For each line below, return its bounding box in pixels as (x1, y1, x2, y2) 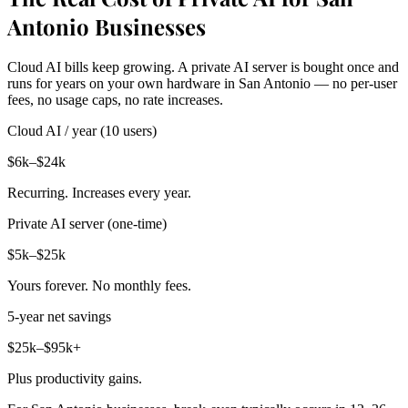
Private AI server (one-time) (7, 216, 167, 232)
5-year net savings (7, 309, 111, 325)
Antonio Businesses (7, 12, 206, 42)
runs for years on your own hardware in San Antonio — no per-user (7, 76, 397, 92)
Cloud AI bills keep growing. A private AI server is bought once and (7, 59, 399, 76)
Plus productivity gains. (7, 371, 142, 387)
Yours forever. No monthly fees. (7, 278, 191, 294)
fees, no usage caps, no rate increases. (7, 92, 223, 108)
